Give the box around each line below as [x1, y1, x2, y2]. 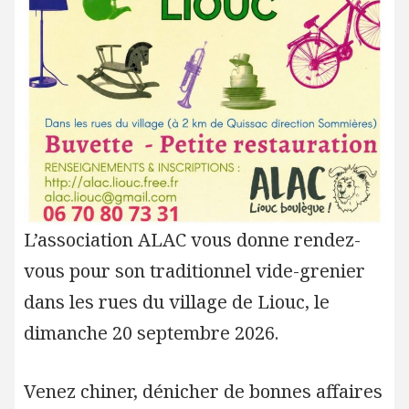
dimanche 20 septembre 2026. [23, 320, 278, 345]
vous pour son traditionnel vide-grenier [23, 258, 365, 283]
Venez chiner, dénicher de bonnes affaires [23, 379, 383, 404]
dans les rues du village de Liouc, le [23, 289, 330, 314]
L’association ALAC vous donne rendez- [23, 227, 361, 252]
